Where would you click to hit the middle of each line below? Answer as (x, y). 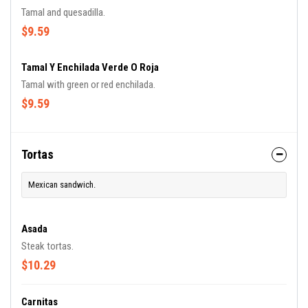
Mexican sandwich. (62, 185)
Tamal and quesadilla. (63, 12)
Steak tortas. (47, 246)
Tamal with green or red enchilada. (88, 85)
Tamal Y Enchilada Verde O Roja (90, 67)
